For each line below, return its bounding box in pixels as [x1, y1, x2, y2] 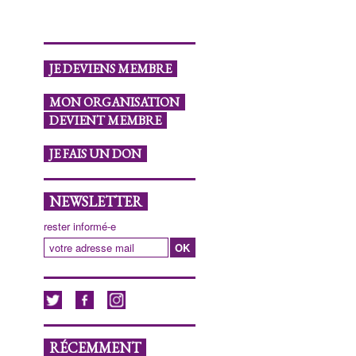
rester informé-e [43, 219, 116, 234]
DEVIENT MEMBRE [48, 112, 161, 130]
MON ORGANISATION [48, 94, 180, 111]
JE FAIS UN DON [48, 145, 141, 163]
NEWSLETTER [48, 192, 142, 211]
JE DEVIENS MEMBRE [48, 60, 172, 78]
